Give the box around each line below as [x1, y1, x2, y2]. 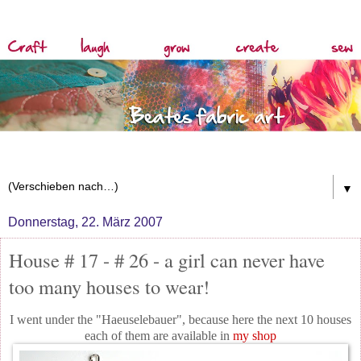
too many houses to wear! [9, 272, 210, 300]
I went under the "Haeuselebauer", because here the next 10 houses [10, 313, 351, 327]
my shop [233, 329, 276, 343]
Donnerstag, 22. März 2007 [8, 214, 163, 229]
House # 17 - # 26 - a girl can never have [9, 246, 325, 273]
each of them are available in [85, 329, 233, 343]
